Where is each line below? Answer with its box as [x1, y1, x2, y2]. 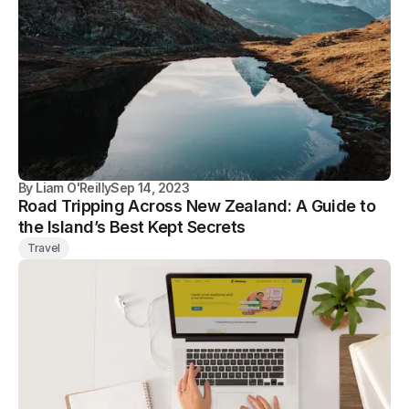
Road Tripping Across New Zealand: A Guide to [18, 195, 376, 215]
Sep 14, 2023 [110, 179, 190, 195]
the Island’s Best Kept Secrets [18, 216, 246, 236]
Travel [27, 240, 60, 255]
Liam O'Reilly [36, 179, 111, 195]
